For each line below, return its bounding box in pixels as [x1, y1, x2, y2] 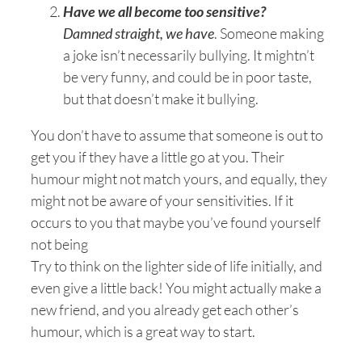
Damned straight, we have [63, 24, 214, 42]
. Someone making [214, 24, 324, 42]
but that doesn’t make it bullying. [63, 90, 259, 107]
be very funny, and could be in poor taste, [63, 68, 312, 86]
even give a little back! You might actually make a [31, 279, 322, 297]
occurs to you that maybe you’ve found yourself [31, 213, 321, 231]
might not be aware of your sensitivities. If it [31, 192, 293, 209]
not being [31, 235, 88, 253]
